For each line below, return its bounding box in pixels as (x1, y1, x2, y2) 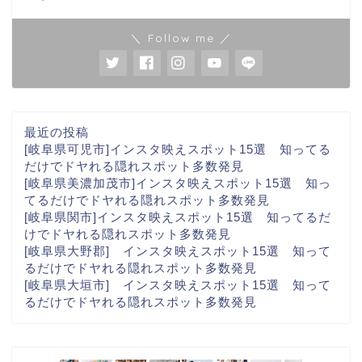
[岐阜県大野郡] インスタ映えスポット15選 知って (24, 244, 331, 259)
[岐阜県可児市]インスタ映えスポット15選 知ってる (24, 142, 331, 157)
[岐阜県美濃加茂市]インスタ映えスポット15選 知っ (24, 176, 331, 191)
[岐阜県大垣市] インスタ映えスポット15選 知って (24, 278, 331, 293)
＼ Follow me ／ (129, 31, 233, 45)
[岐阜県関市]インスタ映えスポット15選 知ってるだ (24, 210, 331, 225)
